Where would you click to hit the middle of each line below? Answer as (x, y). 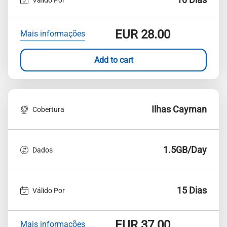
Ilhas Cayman (179, 109)
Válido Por (49, 190)
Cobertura (48, 109)
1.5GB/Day (185, 150)
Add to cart (113, 60)
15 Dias (192, 190)
